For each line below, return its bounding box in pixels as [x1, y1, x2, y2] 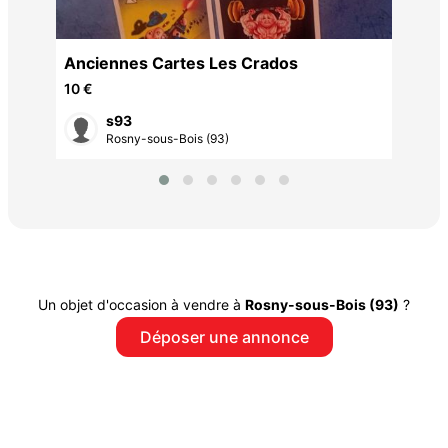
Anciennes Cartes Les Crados [64, 53, 298, 73]
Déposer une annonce [139, 326, 309, 347]
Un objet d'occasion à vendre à [38, 295, 245, 313]
